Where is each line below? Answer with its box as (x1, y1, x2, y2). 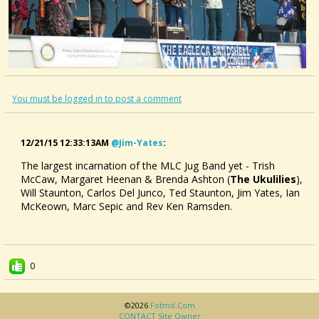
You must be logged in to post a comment (12, 93, 182, 105)
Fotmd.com (150, 300, 195, 311)
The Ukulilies (230, 172, 296, 187)
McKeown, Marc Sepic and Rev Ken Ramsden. (21, 199, 232, 214)
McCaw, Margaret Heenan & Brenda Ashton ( (21, 172, 230, 187)
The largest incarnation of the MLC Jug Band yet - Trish (21, 159, 275, 173)
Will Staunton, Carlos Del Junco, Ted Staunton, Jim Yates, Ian (21, 186, 300, 200)
